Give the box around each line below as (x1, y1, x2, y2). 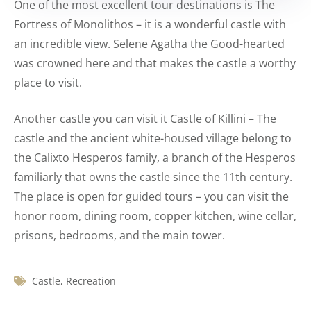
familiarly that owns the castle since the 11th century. (14, 169, 292, 185)
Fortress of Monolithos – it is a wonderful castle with (14, 17, 286, 32)
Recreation (66, 274, 116, 287)
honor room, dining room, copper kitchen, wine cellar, (14, 208, 296, 224)
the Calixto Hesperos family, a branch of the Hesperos (14, 150, 296, 165)
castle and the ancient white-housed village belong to (14, 131, 292, 146)
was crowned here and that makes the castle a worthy (14, 56, 296, 71)
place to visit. (14, 75, 82, 90)
